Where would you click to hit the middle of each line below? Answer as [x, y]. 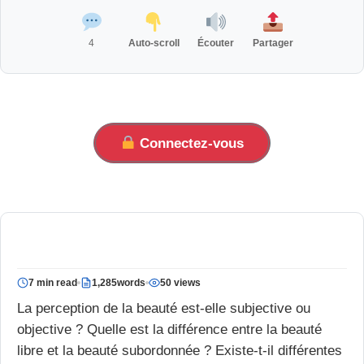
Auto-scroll [154, 43]
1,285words [119, 282]
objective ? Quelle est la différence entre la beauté [169, 329]
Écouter [216, 43]
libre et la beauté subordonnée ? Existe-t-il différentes [180, 350]
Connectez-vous [189, 143]
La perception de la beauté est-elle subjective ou [164, 308]
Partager [273, 43]
